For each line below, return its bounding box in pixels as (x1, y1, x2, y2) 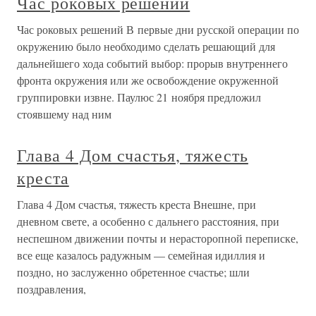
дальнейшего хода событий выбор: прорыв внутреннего (17, 56, 288, 71)
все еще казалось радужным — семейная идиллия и (17, 248, 265, 262)
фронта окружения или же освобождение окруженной (17, 73, 279, 87)
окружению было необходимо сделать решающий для (17, 39, 275, 54)
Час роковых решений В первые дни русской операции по (17, 22, 299, 37)
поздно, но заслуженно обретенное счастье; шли (17, 265, 250, 279)
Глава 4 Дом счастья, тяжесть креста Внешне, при (17, 197, 256, 212)
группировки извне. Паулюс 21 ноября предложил (17, 90, 261, 104)
